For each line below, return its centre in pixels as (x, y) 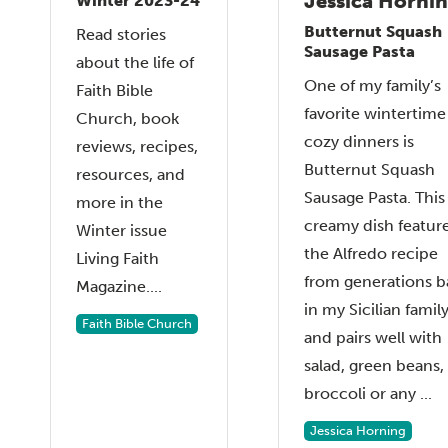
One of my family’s (372, 85)
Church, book (127, 118)
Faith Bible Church (137, 323)
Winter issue (121, 230)
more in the (119, 202)
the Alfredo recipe (371, 253)
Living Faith (117, 258)
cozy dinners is (359, 141)
